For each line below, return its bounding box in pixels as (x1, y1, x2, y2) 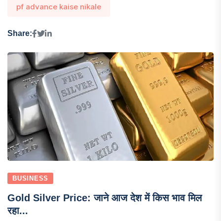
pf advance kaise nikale (16, 1, 101, 11)
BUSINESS (12, 174, 49, 182)
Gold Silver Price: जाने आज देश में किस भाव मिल (7, 192, 202, 203)
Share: (7, 29, 32, 38)
